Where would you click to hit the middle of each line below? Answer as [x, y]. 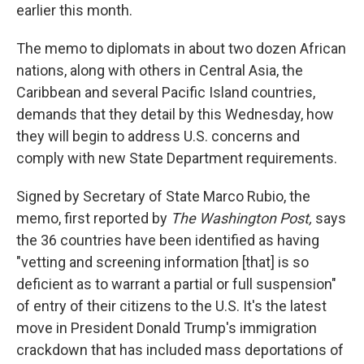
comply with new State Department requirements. [177, 158]
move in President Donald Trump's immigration [167, 328]
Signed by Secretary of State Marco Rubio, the [163, 196]
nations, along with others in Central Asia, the [160, 70]
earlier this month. [74, 10]
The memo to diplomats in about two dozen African [181, 48]
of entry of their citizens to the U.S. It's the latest [171, 306]
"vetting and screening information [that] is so [162, 262]
